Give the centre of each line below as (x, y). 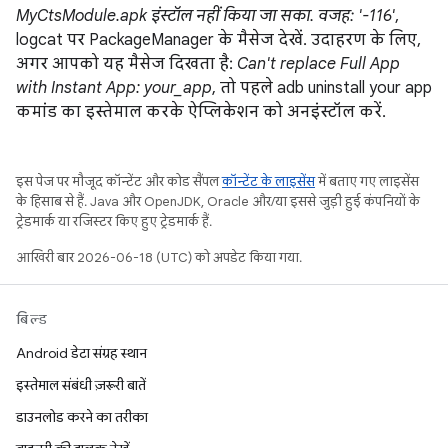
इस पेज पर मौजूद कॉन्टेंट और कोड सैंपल (119, 181)
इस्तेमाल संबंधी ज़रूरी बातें (81, 385)
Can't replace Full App (318, 64)
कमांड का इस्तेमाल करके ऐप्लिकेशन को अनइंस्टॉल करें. (201, 112)
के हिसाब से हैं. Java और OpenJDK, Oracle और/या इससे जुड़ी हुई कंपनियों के (218, 201)
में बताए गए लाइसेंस (367, 181)
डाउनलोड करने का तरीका (82, 417)
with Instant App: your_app (114, 88)
